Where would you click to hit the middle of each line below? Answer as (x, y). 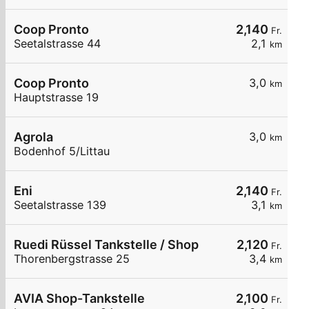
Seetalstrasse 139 (60, 205)
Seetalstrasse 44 (57, 44)
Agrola (33, 137)
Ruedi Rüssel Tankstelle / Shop (106, 245)
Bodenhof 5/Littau (62, 151)
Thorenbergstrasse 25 (72, 259)
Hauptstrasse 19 (56, 98)
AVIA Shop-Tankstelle (79, 299)
